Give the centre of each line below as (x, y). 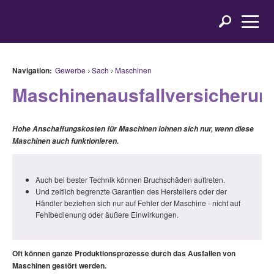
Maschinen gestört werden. (59, 265)
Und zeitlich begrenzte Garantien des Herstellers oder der (131, 191)
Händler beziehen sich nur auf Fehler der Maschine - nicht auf (138, 203)
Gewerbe (70, 70)
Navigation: (32, 70)
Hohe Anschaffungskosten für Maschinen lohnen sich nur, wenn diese (133, 129)
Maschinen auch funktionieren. (65, 141)
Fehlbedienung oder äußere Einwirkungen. (107, 214)
